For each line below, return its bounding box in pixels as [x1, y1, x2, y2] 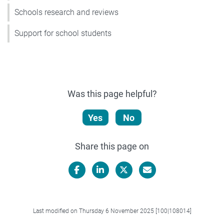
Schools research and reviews [14, 7, 118, 17]
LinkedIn [99, 180, 133, 191]
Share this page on [75, 140, 149, 151]
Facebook [76, 180, 115, 191]
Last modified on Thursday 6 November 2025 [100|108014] [32, 207, 191, 214]
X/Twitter [123, 180, 160, 191]
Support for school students [14, 28, 111, 38]
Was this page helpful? [67, 88, 157, 99]
